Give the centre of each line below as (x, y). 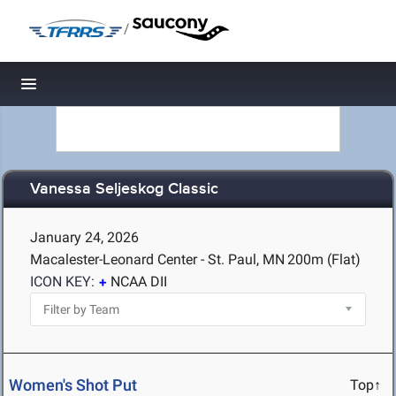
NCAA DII (139, 282)
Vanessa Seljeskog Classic (124, 190)
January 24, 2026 (84, 237)
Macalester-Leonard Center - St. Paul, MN (157, 259)
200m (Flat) (324, 259)
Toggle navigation (89, 89)
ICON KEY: (62, 282)
